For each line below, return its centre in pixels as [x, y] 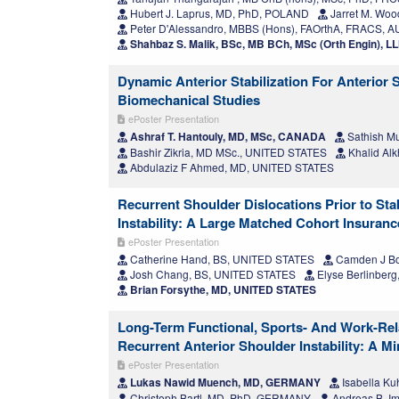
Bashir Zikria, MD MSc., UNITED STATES [227, 152]
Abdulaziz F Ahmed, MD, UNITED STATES [231, 167]
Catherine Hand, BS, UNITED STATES [221, 259]
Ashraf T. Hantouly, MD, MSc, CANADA [227, 137]
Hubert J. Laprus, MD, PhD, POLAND [218, 13]
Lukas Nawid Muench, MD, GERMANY [224, 383]
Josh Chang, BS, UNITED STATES [212, 274]
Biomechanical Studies [189, 100]
